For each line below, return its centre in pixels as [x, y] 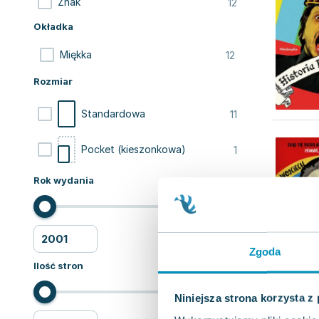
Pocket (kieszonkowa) [134, 149]
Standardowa [113, 114]
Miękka [76, 54]
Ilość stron [58, 266]
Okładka [53, 26]
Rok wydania [64, 180]
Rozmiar [53, 81]
